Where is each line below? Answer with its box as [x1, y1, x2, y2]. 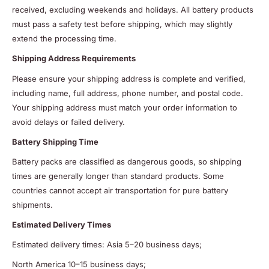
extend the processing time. [12, 34, 116, 44]
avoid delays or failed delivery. [12, 116, 125, 127]
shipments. [12, 199, 53, 210]
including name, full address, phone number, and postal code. [12, 88, 243, 98]
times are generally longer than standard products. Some [12, 171, 224, 181]
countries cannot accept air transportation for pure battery [12, 185, 228, 195]
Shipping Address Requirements [12, 53, 136, 64]
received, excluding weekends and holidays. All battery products [12, 5, 253, 15]
